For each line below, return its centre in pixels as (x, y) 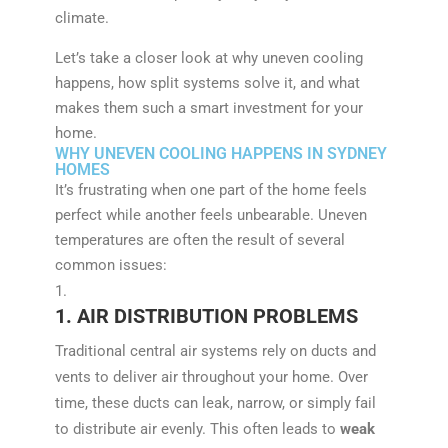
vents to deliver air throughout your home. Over (211, 376)
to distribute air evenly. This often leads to (197, 428)
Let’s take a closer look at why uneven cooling (208, 57)
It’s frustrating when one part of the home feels (210, 189)
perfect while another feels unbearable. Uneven (210, 214)
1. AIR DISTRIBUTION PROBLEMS (206, 315)
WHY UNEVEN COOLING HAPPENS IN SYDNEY (220, 153)
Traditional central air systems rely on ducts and (215, 350)
